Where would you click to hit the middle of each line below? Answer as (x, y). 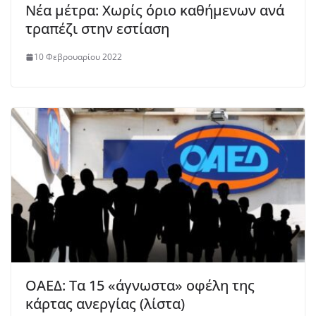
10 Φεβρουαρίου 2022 (78, 57)
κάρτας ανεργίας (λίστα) (105, 303)
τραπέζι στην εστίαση (97, 29)
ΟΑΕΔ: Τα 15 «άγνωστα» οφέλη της (140, 285)
